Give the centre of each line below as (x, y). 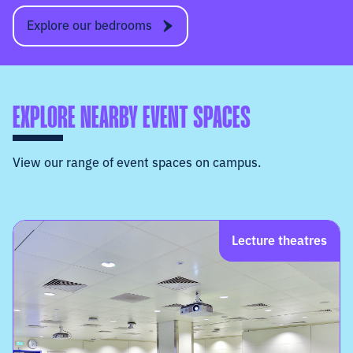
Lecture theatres (279, 240)
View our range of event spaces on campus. (137, 162)
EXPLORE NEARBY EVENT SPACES (132, 119)
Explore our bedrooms (89, 25)
